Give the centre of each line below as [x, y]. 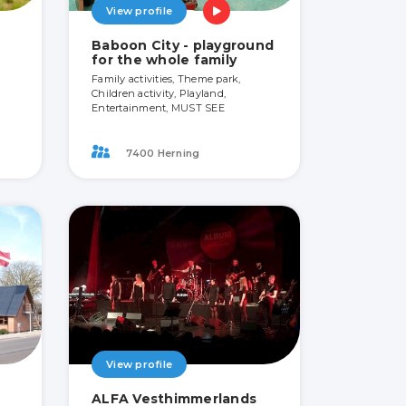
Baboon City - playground [183, 46]
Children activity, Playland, [159, 94]
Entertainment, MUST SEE [158, 108]
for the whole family [164, 60]
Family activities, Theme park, [166, 79]
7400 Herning [162, 153]
